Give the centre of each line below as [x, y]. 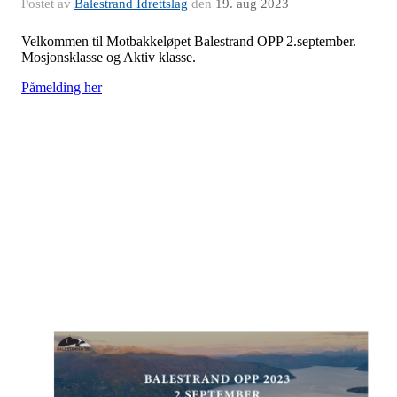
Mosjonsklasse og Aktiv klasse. [110, 57]
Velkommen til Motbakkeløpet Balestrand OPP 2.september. [189, 41]
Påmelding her [62, 87]
